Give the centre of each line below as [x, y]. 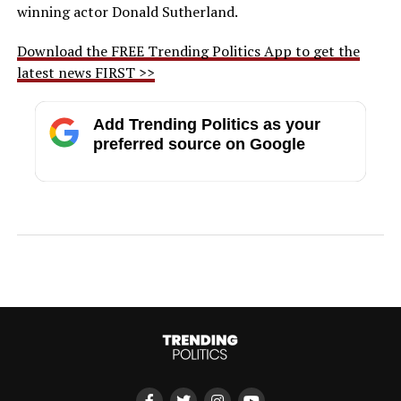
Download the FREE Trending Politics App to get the [188, 51]
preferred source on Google [199, 144]
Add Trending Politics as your [206, 124]
